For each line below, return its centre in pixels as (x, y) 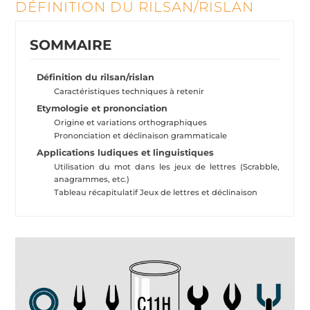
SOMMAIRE (71, 45)
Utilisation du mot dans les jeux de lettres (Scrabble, (167, 167)
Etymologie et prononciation (102, 109)
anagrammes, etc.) (92, 180)
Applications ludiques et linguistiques (126, 153)
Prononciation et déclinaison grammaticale (141, 136)
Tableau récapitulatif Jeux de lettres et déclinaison (156, 193)
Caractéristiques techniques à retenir (129, 92)
